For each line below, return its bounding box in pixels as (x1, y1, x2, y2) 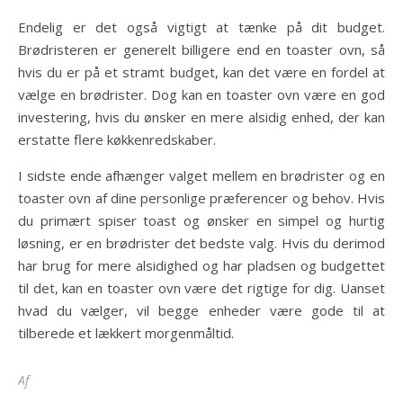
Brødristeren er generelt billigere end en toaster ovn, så (18, 40, 385, 59)
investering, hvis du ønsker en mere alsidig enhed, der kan (18, 108, 385, 127)
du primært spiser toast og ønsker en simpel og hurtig (18, 211, 385, 230)
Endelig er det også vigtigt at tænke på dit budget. (18, 18, 385, 37)
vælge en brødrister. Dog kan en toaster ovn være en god (18, 85, 385, 104)
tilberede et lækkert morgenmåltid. (18, 324, 234, 343)
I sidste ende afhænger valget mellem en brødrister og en (18, 166, 385, 185)
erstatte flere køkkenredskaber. (18, 130, 216, 149)
